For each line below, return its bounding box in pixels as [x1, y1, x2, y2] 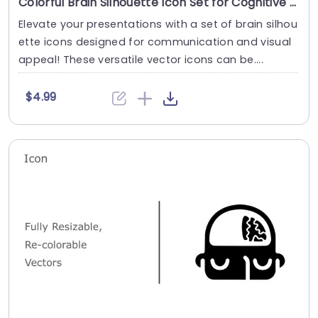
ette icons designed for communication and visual [18, 35, 292, 50]
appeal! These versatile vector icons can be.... [18, 53, 264, 67]
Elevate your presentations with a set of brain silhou [18, 17, 297, 32]
